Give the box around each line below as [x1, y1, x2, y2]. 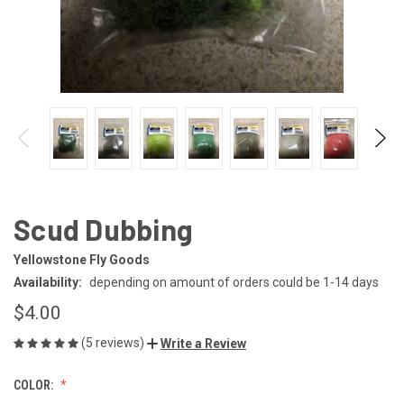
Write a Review [161, 335, 246, 351]
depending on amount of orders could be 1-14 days [88, 274, 379, 289]
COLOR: [14, 377, 56, 392]
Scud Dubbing [14, 211, 193, 246]
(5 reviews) [81, 335, 147, 350]
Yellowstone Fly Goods [14, 252, 150, 267]
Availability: [14, 274, 82, 289]
